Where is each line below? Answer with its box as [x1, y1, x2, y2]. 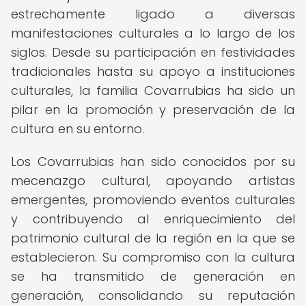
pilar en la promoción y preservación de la [11, 101, 295, 118]
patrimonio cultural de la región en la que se [11, 229, 295, 247]
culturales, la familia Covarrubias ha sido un [11, 82, 295, 99]
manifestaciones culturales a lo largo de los [11, 25, 295, 42]
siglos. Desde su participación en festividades [11, 44, 295, 61]
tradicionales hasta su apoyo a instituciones [11, 63, 295, 80]
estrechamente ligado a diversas [11, 5, 295, 23]
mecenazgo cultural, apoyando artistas [11, 172, 295, 189]
